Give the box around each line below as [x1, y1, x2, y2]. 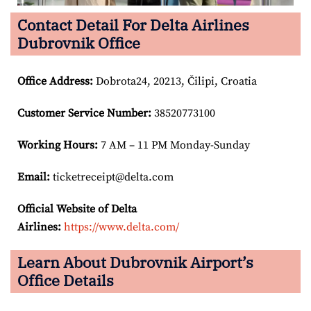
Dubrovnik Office [17, 32, 140, 53]
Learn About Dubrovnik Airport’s [17, 251, 253, 272]
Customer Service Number [17, 106, 148, 120]
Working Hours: [17, 137, 98, 152]
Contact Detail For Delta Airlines [17, 14, 249, 35]
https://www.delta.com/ [64, 219, 179, 234]
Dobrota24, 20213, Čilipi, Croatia [93, 74, 257, 88]
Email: [17, 169, 50, 184]
